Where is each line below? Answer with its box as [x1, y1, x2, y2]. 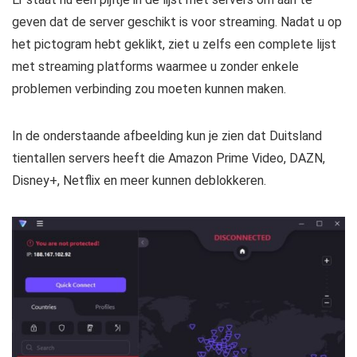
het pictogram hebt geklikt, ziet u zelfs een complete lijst [12, 36, 336, 52]
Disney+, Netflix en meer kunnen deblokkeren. [12, 172, 266, 188]
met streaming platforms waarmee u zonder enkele [12, 58, 299, 74]
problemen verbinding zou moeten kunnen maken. [12, 80, 286, 96]
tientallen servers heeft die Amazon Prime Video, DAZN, [12, 150, 325, 166]
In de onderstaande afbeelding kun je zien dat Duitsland [12, 127, 322, 143]
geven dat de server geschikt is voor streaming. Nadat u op [12, 14, 342, 29]
